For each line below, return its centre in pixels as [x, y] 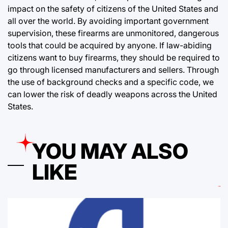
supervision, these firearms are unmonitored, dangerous [113, 33]
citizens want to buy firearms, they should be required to [114, 57]
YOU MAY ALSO [110, 151]
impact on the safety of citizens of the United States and [113, 8]
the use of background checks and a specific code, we [111, 82]
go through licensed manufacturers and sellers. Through [113, 69]
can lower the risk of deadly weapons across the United [112, 94]
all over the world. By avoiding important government [108, 21]
